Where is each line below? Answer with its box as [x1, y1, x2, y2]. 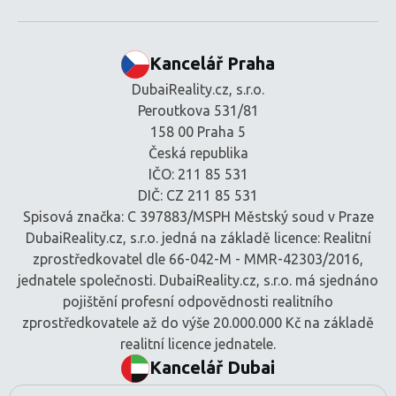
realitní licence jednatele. [120, 336, 276, 353]
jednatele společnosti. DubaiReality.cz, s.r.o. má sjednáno [18, 272, 378, 289]
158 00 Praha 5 [150, 124, 246, 141]
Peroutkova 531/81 [137, 103, 259, 119]
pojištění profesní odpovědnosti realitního [63, 293, 333, 310]
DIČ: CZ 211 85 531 [138, 187, 258, 204]
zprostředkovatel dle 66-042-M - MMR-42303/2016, [33, 251, 363, 268]
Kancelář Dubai [149, 357, 275, 378]
